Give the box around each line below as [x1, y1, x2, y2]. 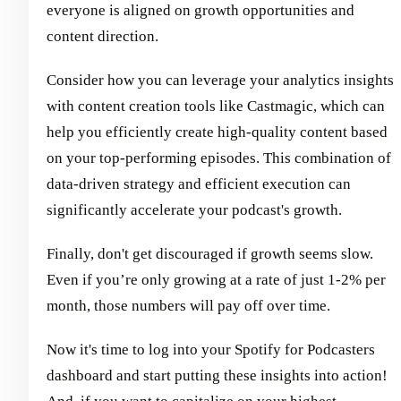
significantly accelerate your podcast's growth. [47, 200, 342, 218]
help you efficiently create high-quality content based [47, 123, 388, 141]
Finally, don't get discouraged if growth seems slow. [47, 244, 373, 262]
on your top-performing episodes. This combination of [47, 149, 391, 166]
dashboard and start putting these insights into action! [47, 366, 388, 384]
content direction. [47, 27, 158, 45]
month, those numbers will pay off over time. [47, 296, 330, 314]
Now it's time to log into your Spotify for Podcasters [47, 340, 375, 358]
